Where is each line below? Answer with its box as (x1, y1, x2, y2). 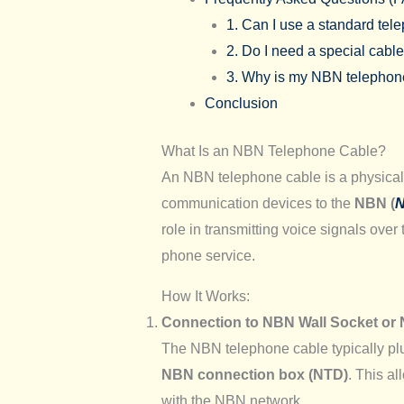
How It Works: (161, 289, 250, 305)
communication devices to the (161, 196, 354, 212)
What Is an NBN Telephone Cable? (161, 143, 386, 160)
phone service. (161, 248, 255, 264)
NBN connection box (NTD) (161, 367, 348, 383)
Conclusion (204, 96, 278, 112)
